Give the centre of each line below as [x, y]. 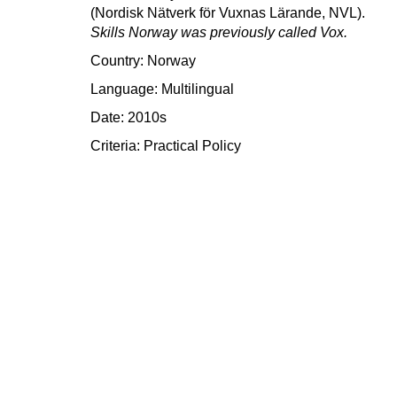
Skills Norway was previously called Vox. [219, 32]
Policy [222, 145]
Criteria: [117, 145]
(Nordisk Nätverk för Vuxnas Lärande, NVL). [228, 12]
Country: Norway [143, 60]
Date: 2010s [128, 117]
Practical [171, 145]
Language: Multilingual [162, 89]
